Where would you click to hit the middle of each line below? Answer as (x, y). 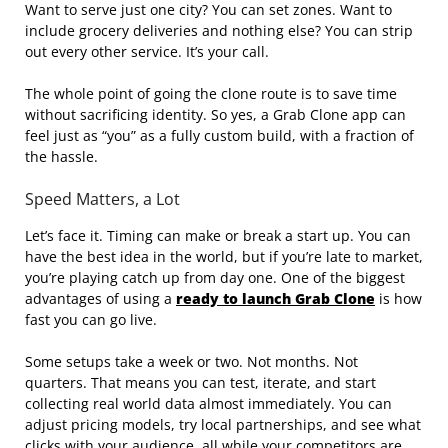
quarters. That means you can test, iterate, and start (200, 383)
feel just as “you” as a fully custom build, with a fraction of (219, 136)
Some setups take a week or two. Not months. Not (191, 362)
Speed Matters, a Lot (102, 199)
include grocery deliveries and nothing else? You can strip (219, 31)
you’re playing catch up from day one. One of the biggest (215, 278)
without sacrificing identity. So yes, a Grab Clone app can (215, 115)
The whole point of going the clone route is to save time (211, 94)
